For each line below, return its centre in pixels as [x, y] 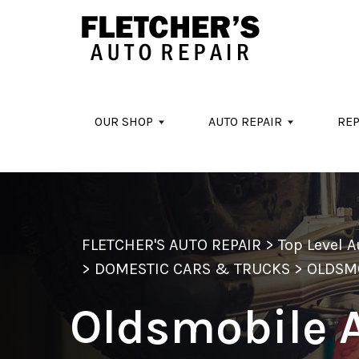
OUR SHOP [124, 121]
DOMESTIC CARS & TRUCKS [192, 269]
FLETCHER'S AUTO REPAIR [171, 245]
